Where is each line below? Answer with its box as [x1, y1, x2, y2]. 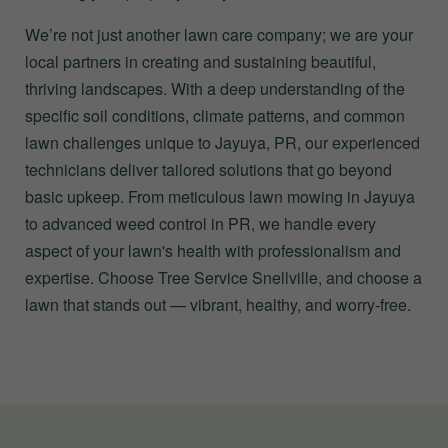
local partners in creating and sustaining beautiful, [25, 50, 376, 73]
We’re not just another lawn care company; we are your [25, 23, 413, 46]
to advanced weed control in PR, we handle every [25, 212, 376, 235]
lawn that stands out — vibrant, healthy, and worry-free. [25, 293, 411, 316]
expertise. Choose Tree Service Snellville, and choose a [25, 266, 422, 289]
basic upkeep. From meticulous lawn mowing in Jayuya [25, 185, 415, 208]
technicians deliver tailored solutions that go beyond [25, 158, 392, 181]
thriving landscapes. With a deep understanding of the [25, 77, 405, 100]
